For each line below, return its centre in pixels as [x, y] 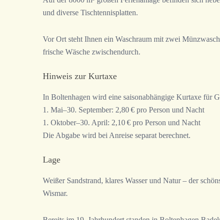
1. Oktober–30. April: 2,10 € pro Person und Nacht [122, 123]
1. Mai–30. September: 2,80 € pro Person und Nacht [124, 110]
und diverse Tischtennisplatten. [90, 13]
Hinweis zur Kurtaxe [80, 76]
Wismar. [55, 193]
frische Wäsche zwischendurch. [92, 52]
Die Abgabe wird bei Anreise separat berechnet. [117, 136]
